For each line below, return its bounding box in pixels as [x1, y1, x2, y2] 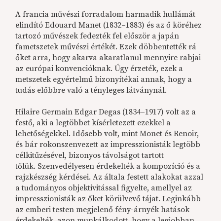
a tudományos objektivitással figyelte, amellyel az [15, 183, 192, 193]
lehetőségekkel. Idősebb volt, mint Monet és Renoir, [15, 129, 199, 139]
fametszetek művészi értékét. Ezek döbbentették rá [15, 42, 197, 52]
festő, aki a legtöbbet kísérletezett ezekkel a [15, 118, 171, 128]
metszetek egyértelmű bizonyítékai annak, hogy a [15, 74, 192, 85]
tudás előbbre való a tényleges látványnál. [15, 85, 167, 96]
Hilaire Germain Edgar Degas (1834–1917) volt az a [15, 107, 196, 117]
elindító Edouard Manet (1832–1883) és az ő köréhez [15, 20, 202, 31]
